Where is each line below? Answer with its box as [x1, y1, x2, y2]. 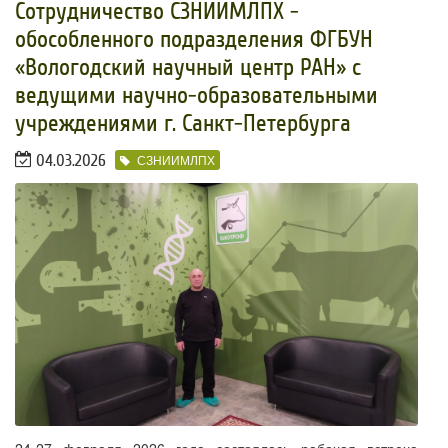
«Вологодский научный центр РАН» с [15, 53, 361, 81]
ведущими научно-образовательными [15, 81, 378, 109]
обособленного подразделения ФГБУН [15, 25, 373, 53]
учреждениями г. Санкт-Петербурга [15, 109, 351, 137]
